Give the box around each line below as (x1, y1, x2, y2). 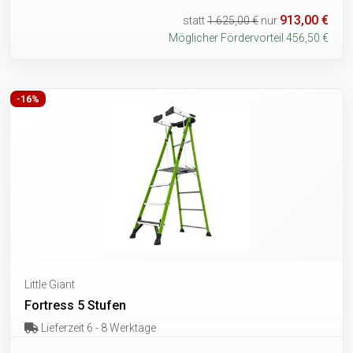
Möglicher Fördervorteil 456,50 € (169, 31, 329, 44)
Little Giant (24, 277, 75, 291)
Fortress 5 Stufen (24, 297, 126, 313)
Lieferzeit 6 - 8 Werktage (38, 321, 156, 334)
